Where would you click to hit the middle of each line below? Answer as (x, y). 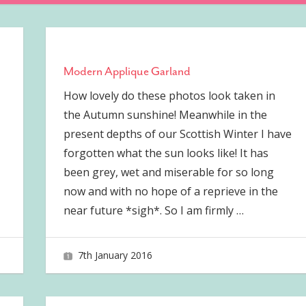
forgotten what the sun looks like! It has (166, 153)
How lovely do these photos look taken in (169, 95)
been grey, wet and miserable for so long (168, 172)
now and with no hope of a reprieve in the (170, 191)
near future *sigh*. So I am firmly (150, 210)
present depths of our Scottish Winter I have (177, 134)
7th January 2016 (115, 255)
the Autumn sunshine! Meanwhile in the (165, 114)
